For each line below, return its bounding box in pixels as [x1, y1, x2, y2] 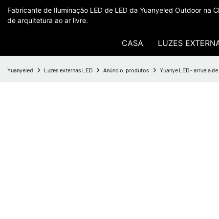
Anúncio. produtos [103, 66, 149, 73]
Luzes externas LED [44, 66, 92, 73]
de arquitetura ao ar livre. [7, 16, 88, 24]
